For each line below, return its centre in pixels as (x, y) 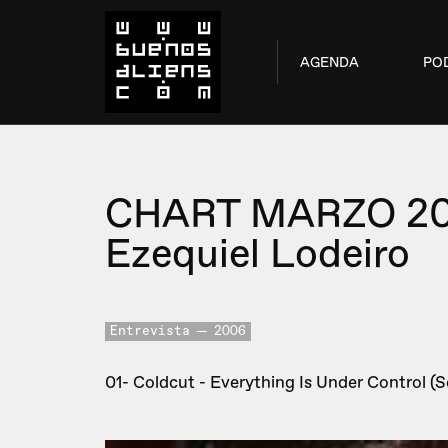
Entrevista (150, 331)
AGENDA (329, 62)
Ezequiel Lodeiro (257, 254)
